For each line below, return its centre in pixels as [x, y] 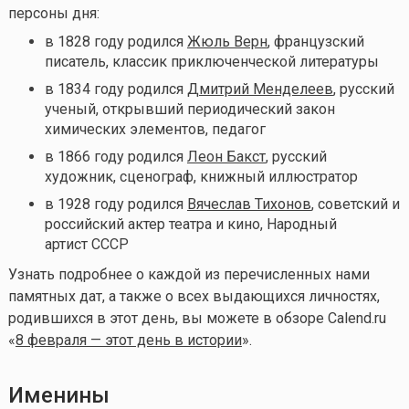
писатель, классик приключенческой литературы [211, 61]
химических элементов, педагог [155, 129]
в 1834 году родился [115, 89]
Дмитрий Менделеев [260, 89]
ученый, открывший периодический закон [189, 109]
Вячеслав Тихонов [249, 204]
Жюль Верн [227, 41]
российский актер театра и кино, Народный [190, 224]
